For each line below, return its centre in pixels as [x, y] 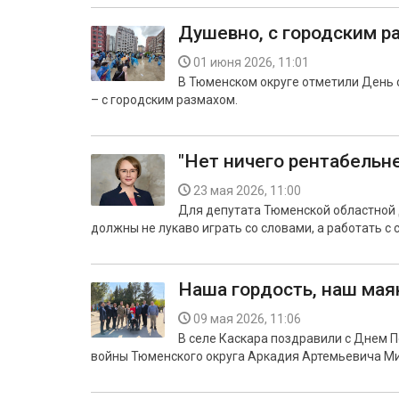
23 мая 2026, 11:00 [247, 191]
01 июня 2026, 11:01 [251, 62]
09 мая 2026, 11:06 [247, 319]
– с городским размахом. [164, 100]
